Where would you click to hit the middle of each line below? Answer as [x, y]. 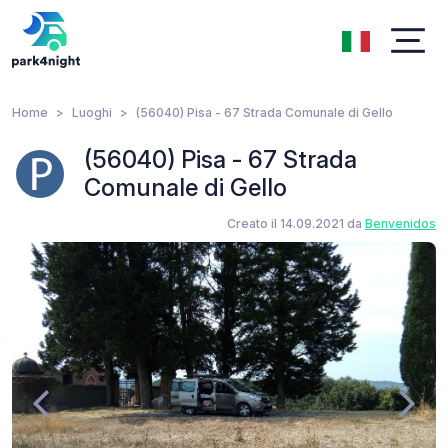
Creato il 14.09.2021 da [296, 223]
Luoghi [92, 112]
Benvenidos [400, 223]
